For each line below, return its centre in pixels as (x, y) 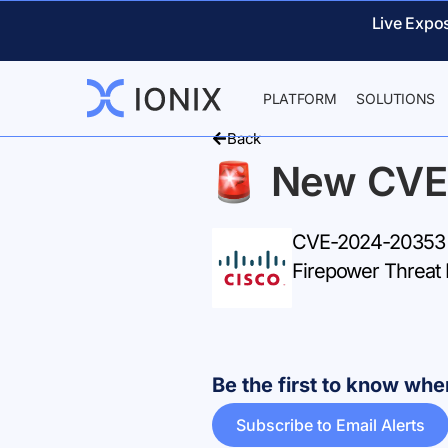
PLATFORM (300, 98)
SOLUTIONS (396, 98)
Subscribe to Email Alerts (330, 425)
